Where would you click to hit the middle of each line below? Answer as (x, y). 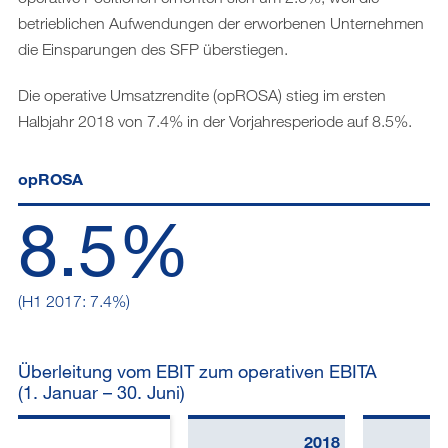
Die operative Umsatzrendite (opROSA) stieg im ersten (202, 94)
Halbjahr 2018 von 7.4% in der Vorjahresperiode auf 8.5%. (215, 120)
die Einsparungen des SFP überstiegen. (153, 48)
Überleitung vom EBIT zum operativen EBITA (197, 370)
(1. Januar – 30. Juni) (101, 391)
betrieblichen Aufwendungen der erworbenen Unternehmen (221, 22)
